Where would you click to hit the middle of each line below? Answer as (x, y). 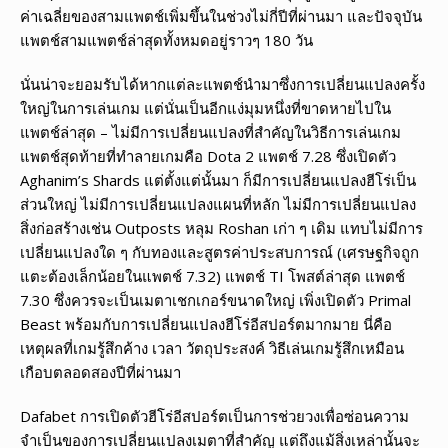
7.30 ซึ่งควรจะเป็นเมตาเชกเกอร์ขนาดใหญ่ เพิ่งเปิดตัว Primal (215, 299)
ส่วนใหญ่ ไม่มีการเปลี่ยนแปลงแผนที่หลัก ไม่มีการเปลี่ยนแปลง (218, 203)
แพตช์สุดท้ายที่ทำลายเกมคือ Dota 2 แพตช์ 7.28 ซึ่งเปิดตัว (208, 155)
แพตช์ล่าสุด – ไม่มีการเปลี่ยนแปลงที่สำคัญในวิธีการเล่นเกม (210, 131)
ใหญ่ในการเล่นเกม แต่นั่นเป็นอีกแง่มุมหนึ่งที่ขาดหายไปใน (205, 107)
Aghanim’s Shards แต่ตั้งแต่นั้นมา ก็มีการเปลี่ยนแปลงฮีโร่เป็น (218, 179)
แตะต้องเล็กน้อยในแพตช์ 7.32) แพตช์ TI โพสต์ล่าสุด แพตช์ (212, 275)
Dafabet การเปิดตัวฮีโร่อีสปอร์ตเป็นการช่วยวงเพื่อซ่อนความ (214, 415)
